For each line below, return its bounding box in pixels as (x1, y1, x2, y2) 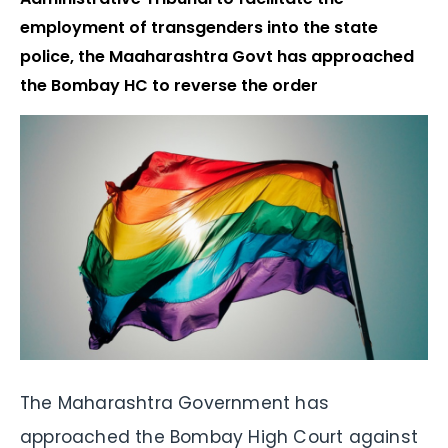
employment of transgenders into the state (20, 16, 378, 40)
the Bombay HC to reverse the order (20, 74, 318, 98)
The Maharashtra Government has (20, 390, 329, 415)
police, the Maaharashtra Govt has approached (20, 45, 414, 69)
